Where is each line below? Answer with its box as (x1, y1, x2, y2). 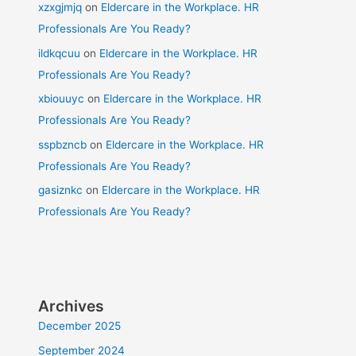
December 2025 (38, 319, 122, 333)
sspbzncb (38, 137, 87, 151)
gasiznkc (38, 184, 83, 197)
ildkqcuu (38, 46, 81, 60)
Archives (38, 296, 105, 316)
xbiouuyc (38, 92, 85, 106)
